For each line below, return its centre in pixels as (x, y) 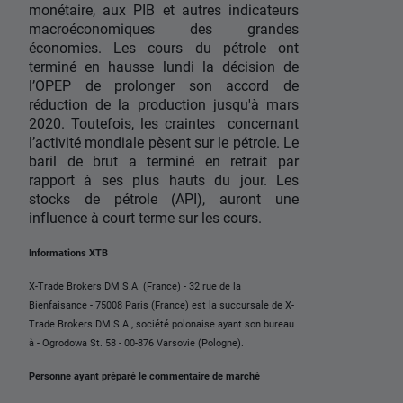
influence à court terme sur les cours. (145, 218)
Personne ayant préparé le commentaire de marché (144, 376)
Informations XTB (68, 253)
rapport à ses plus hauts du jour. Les (164, 180)
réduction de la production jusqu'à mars (164, 104)
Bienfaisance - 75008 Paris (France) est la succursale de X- (161, 305)
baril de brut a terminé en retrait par (164, 161)
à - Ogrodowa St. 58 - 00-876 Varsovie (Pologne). (136, 343)
